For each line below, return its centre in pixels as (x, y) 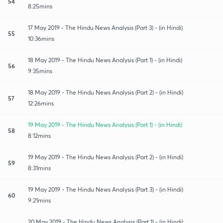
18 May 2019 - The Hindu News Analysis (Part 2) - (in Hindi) (106, 92)
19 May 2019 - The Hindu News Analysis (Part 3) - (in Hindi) (106, 189)
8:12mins (39, 135)
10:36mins (41, 38)
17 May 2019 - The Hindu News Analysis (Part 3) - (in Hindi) (105, 27)
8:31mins (39, 168)
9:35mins (40, 71)
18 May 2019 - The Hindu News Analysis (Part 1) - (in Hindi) (105, 60)
